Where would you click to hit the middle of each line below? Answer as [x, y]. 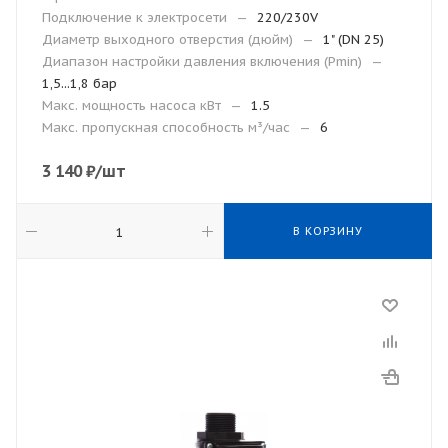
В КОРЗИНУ [328, 231]
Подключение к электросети [134, 17]
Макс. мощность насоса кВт [131, 105]
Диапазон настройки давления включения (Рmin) [202, 61]
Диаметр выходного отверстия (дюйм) [167, 39]
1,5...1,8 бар [79, 83]
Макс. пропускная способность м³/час [166, 127]
